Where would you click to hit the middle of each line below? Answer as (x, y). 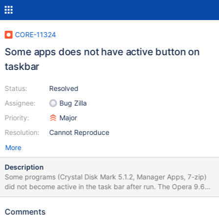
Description (24, 167)
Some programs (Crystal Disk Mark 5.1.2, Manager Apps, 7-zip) (106, 177)
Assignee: (20, 103)
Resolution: (22, 132)
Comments (25, 212)
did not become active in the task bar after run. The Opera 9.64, (108, 186)
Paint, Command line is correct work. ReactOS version (64, 196)
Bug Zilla (73, 103)
